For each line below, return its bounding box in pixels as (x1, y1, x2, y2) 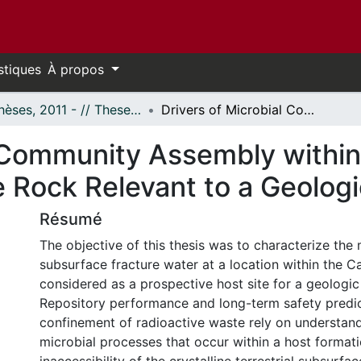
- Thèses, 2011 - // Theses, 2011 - (131, 102, 141, 118)
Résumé (39, 210, 102, 229)
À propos (48, 61, 108, 77)
